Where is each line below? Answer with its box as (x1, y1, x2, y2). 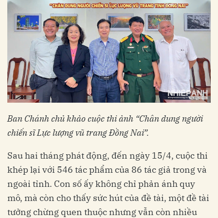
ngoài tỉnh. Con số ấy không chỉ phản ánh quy (7, 178, 195, 190)
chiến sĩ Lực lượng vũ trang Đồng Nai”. (7, 127, 149, 139)
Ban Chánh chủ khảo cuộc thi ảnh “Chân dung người (7, 113, 203, 125)
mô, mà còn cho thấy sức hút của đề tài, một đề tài (7, 192, 209, 204)
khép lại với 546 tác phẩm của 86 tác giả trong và (7, 164, 207, 176)
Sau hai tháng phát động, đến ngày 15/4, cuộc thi (7, 150, 208, 162)
